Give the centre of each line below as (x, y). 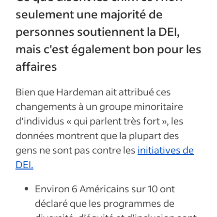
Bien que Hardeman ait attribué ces (93, 92)
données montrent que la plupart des (97, 135)
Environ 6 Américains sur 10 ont (105, 189)
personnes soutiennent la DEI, (98, 31)
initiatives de (166, 150)
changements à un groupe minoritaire (99, 106)
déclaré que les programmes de (105, 203)
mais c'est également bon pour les (108, 48)
